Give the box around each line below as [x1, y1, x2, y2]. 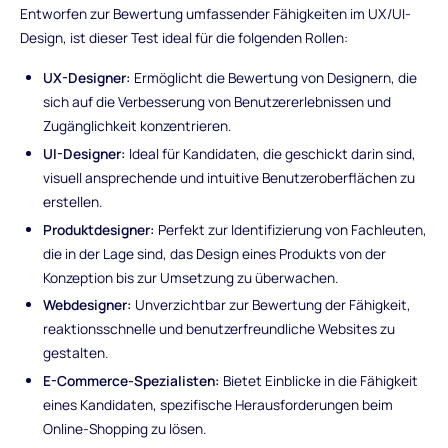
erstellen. [43, 191, 103, 211]
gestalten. [43, 343, 109, 363]
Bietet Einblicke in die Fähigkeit [220, 371, 419, 391]
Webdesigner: [43, 295, 133, 315]
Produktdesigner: [43, 219, 156, 239]
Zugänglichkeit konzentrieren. [43, 115, 232, 135]
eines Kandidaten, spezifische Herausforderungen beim [43, 395, 394, 415]
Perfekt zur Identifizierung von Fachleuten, [155, 219, 428, 239]
